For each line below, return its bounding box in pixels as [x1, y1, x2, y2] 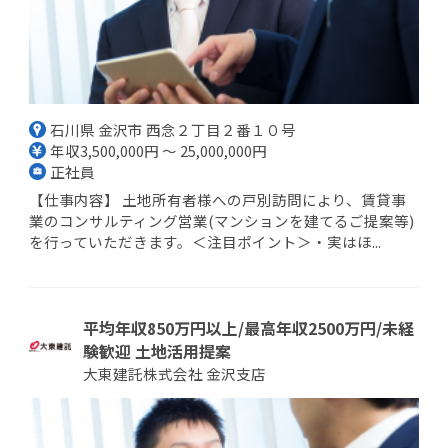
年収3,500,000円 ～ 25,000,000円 [50, 139, 268, 161]
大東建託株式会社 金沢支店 [82, 362, 266, 384]
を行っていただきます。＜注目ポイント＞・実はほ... [29, 230, 381, 252]
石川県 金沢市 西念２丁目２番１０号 [50, 118, 297, 140]
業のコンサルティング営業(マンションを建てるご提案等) [29, 209, 414, 231]
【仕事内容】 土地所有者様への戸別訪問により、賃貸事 [29, 188, 406, 210]
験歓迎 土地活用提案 [82, 338, 231, 363]
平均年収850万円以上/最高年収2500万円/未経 [82, 315, 414, 340]
